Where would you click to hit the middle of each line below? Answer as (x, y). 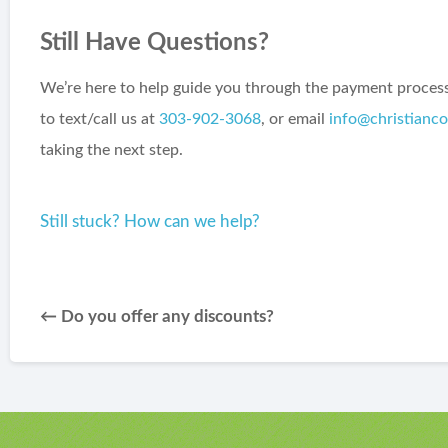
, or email (295, 118)
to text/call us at (100, 118)
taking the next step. (112, 149)
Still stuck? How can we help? (150, 221)
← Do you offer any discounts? (157, 317)
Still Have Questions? (155, 42)
